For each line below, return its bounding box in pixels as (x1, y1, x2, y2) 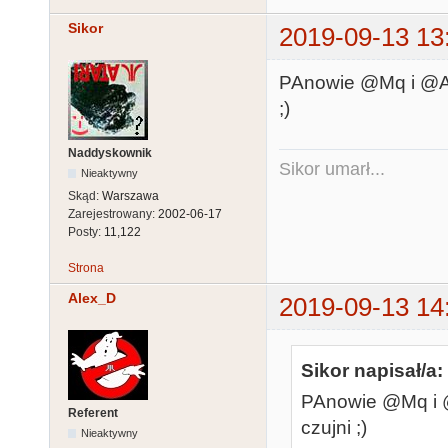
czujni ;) (301, 416, 367, 438)
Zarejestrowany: (68, 207, 158, 222)
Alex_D (68, 290, 116, 307)
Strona (68, 261, 104, 276)
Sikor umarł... (279, 158, 385, 179)
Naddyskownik (68, 146, 152, 161)
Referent (68, 406, 118, 421)
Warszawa (102, 189, 159, 204)
